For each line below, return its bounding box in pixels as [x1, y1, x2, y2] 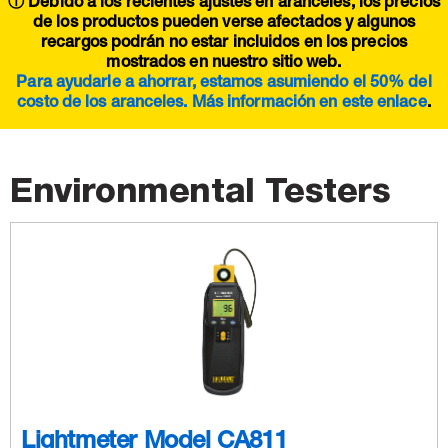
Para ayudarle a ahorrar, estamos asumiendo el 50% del [16, 76, 432, 93]
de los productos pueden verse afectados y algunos [33, 16, 415, 33]
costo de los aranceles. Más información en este [17, 96, 378, 113]
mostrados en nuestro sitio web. [106, 56, 342, 73]
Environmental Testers [10, 170, 391, 211]
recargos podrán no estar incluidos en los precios [41, 36, 407, 53]
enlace [377, 96, 427, 113]
